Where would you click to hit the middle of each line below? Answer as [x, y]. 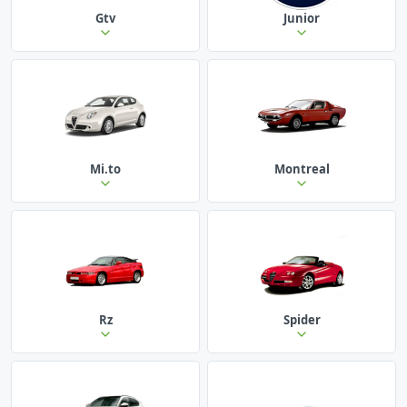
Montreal [302, 169]
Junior [302, 18]
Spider [302, 319]
